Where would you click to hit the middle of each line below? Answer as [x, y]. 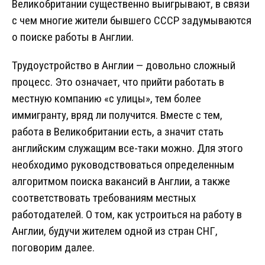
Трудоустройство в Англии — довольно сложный [124, 66]
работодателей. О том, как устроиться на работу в [127, 215]
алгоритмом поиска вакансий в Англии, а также [121, 182]
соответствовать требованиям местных [104, 198]
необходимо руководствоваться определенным [123, 165]
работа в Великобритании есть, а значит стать [118, 132]
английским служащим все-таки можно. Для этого [127, 148]
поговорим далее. [53, 248]
